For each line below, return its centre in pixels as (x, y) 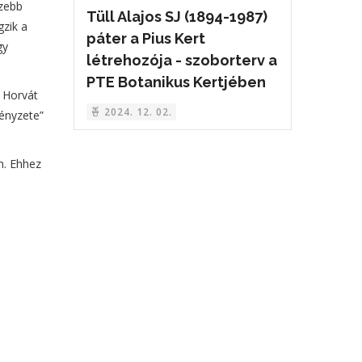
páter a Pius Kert (146, 39)
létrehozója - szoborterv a (182, 61)
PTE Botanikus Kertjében (176, 82)
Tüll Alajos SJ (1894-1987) (177, 17)
